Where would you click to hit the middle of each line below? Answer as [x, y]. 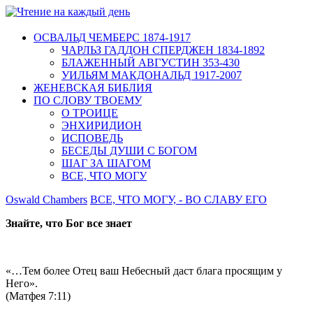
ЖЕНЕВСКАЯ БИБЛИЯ [93, 87]
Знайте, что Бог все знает [69, 223]
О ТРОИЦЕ [90, 112]
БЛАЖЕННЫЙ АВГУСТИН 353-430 [151, 62]
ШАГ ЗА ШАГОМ [106, 163]
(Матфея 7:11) [38, 296]
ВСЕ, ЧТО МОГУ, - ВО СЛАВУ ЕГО [179, 199]
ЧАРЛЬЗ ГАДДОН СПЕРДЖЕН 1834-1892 [163, 50]
